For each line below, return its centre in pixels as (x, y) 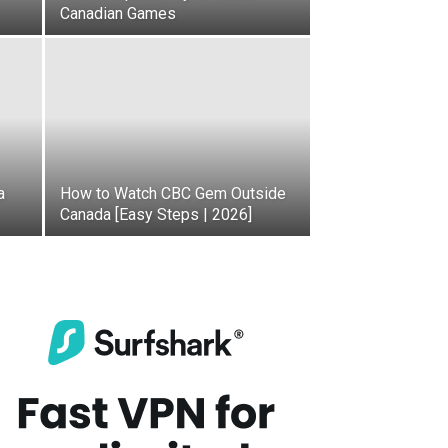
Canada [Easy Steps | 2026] (156, 214)
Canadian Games (118, 13)
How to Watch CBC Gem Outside (173, 193)
